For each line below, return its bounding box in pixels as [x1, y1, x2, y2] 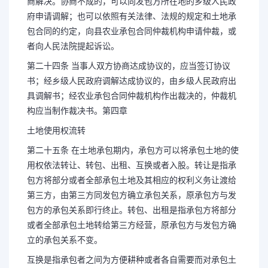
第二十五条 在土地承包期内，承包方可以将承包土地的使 [27, 145, 239, 155]
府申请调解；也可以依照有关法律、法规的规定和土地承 [27, 11, 236, 21]
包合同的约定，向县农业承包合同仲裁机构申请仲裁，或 [27, 26, 236, 36]
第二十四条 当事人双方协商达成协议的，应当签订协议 [27, 61, 230, 71]
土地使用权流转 [27, 126, 86, 135]
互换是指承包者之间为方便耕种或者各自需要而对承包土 [27, 255, 236, 264]
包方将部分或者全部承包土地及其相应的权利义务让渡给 [27, 175, 236, 185]
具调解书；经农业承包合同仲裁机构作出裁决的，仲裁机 [27, 91, 236, 100]
